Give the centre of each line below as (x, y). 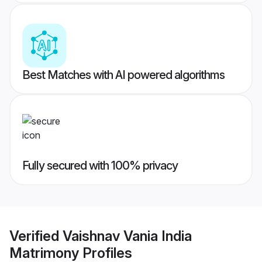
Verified (36, 236)
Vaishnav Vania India (127, 236)
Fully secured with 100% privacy (100, 166)
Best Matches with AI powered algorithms (123, 75)
